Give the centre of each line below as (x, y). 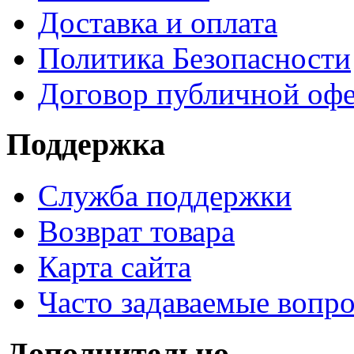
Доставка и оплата (158, 22)
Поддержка (86, 145)
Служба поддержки (165, 196)
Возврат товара (136, 232)
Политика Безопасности (194, 58)
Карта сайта (115, 267)
